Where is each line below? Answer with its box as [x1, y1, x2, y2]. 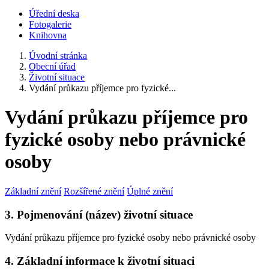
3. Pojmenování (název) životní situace [5, 208, 193, 221]
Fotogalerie [29, 19, 71, 29]
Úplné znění [127, 186, 173, 196]
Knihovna [29, 30, 67, 40]
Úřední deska [29, 8, 79, 19]
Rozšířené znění [64, 186, 124, 196]
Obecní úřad [29, 61, 76, 71]
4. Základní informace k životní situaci [5, 255, 195, 268]
